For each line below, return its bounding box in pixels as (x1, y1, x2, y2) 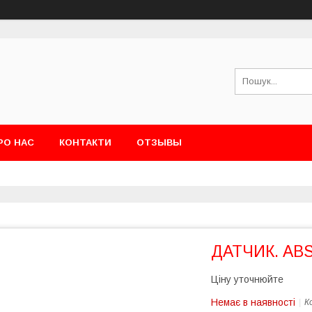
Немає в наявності (211, 297, 295, 308)
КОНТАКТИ (59, 137, 111, 148)
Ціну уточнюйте (211, 274, 283, 285)
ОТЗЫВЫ (136, 137, 182, 148)
